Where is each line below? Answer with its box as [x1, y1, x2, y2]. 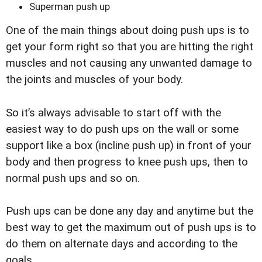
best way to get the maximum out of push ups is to [6, 220, 256, 234]
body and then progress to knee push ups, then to [6, 155, 248, 168]
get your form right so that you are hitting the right [6, 40, 253, 54]
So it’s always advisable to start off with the [6, 106, 221, 119]
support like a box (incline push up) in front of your [6, 139, 251, 152]
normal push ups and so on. [6, 171, 140, 185]
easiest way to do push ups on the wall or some [6, 122, 239, 136]
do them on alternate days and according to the [6, 237, 237, 250]
